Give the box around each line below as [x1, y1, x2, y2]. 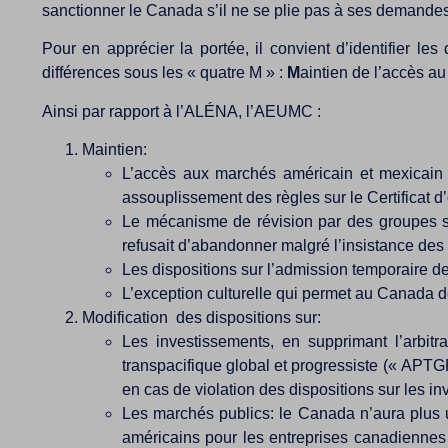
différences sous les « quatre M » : [42, 64, 287, 82]
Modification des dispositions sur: [82, 308, 321, 326]
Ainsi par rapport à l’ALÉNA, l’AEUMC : [42, 102, 321, 120]
